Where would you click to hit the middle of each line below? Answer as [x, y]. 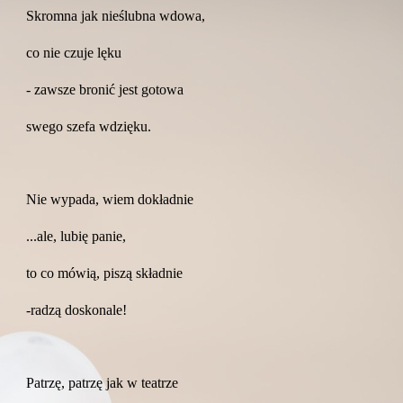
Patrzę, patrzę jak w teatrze [103, 383]
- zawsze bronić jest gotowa [105, 90]
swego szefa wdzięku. [89, 126]
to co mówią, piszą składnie [105, 273]
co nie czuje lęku [74, 53]
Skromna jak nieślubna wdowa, [116, 16]
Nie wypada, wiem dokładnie [110, 199]
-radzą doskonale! [77, 310]
